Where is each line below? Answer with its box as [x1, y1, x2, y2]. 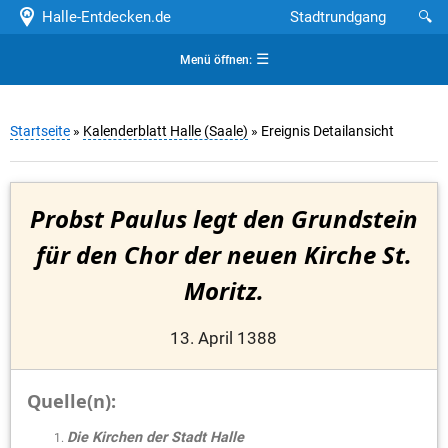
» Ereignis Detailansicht [248, 123, 394, 140]
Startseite [10, 123, 70, 140]
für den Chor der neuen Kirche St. [35, 238, 412, 272]
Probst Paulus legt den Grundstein [29, 202, 418, 236]
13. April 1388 [170, 328, 278, 348]
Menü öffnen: [179, 53, 252, 67]
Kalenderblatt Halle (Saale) [83, 123, 248, 140]
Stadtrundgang [290, 8, 386, 26]
